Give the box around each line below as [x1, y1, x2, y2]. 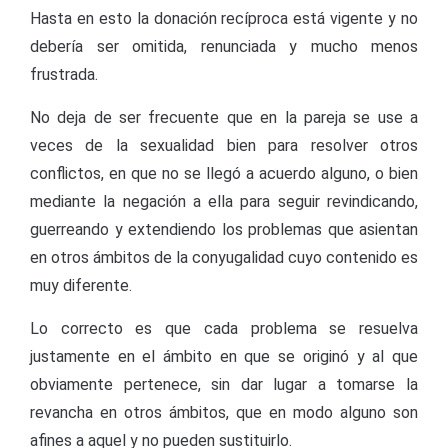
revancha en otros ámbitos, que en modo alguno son [30, 403, 418, 422]
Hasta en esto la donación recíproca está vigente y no [30, 9, 418, 28]
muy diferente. [30, 276, 132, 295]
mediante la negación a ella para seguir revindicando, [30, 192, 418, 211]
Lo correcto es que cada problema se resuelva [30, 319, 418, 338]
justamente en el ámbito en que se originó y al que [30, 347, 418, 366]
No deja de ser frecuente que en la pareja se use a [30, 108, 418, 127]
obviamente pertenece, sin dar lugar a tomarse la [30, 375, 418, 394]
